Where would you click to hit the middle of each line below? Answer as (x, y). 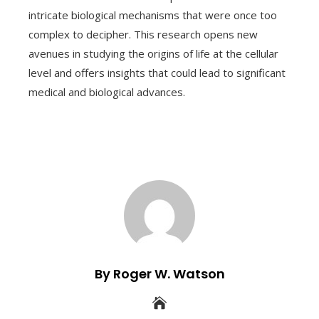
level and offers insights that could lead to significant (157, 73)
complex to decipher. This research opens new (143, 34)
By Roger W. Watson (159, 274)
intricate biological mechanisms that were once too (153, 15)
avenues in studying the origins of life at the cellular (153, 53)
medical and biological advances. (107, 92)
